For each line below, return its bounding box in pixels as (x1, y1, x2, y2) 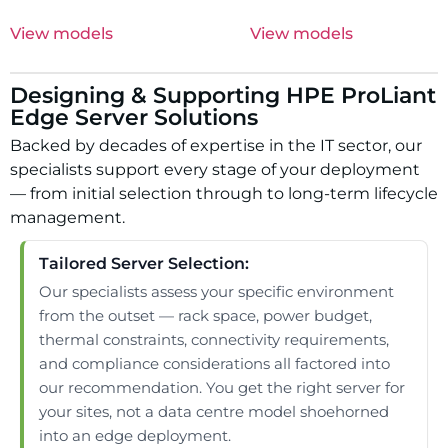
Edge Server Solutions (10, 104, 258, 132)
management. (10, 208, 125, 228)
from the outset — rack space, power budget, (39, 306, 372, 326)
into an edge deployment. (39, 426, 231, 446)
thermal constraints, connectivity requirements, (39, 330, 389, 350)
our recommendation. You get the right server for (39, 378, 405, 398)
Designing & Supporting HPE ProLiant (10, 82, 436, 110)
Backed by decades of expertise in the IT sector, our (10, 136, 422, 156)
